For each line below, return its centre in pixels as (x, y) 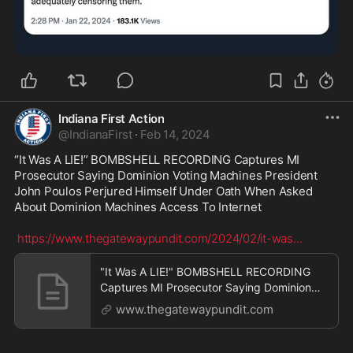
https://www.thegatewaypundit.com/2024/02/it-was (155, 238)
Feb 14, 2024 (175, 134)
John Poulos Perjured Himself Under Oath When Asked (163, 191)
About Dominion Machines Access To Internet (138, 206)
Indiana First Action (111, 118)
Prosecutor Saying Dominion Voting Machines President (166, 175)
